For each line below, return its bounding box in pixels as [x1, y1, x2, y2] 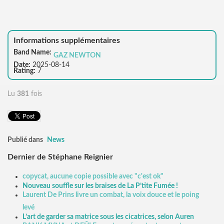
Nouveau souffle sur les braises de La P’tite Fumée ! [22, 182, 178, 189]
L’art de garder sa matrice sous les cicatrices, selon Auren [22, 213, 194, 220]
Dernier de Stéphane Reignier [7, 153, 113, 161]
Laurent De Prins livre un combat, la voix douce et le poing [22, 191, 199, 198]
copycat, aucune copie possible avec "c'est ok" [22, 172, 163, 180]
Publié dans [7, 136, 43, 143]
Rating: [13, 67, 35, 74]
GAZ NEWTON [53, 51, 101, 59]
